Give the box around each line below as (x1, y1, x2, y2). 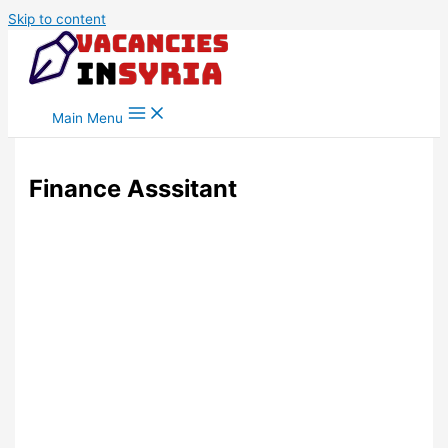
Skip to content (8, 11, 106, 27)
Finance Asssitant (29, 174, 238, 204)
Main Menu (52, 110, 123, 126)
